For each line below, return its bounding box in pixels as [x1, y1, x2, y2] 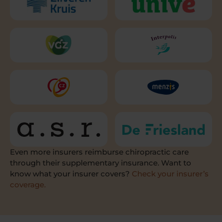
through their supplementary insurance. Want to [10, 158, 191, 168]
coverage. [10, 180, 46, 190]
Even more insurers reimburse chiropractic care [10, 147, 189, 157]
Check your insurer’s [132, 169, 209, 179]
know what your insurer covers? [10, 169, 132, 179]
